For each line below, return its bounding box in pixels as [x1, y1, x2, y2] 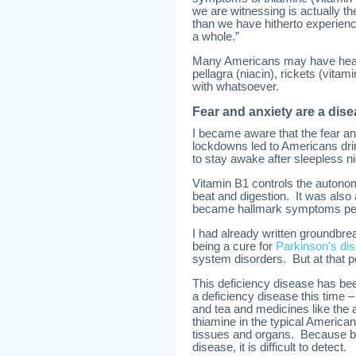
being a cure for [192, 240, 276, 253]
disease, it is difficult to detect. [192, 341, 346, 354]
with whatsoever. [192, 80, 279, 93]
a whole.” [192, 30, 239, 43]
